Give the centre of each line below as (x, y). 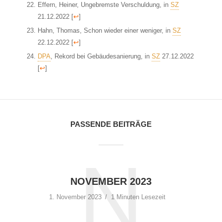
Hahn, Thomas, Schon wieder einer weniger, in (105, 30)
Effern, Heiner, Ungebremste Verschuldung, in (104, 5)
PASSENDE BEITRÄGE (111, 124)
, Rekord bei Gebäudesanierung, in (101, 56)
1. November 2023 (75, 197)
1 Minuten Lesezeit (138, 197)
